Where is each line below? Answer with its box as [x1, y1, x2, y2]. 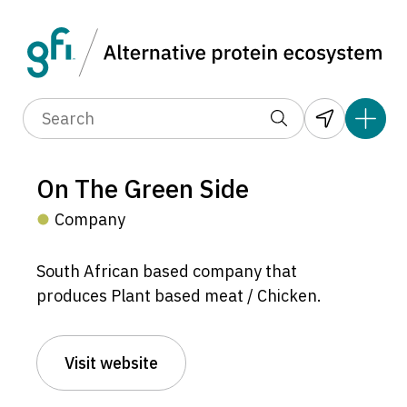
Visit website [65, 352, 158, 374]
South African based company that [36, 261, 297, 283]
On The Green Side [36, 173, 249, 206]
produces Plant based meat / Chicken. [36, 285, 322, 307]
